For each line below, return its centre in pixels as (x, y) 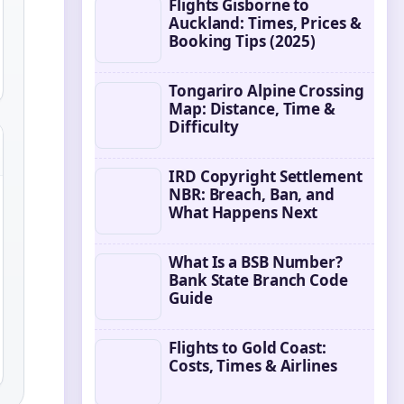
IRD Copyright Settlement (266, 176)
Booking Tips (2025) (243, 41)
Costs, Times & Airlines (253, 366)
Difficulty (204, 127)
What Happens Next (243, 212)
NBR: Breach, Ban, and (252, 194)
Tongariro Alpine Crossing (266, 91)
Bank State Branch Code (258, 280)
